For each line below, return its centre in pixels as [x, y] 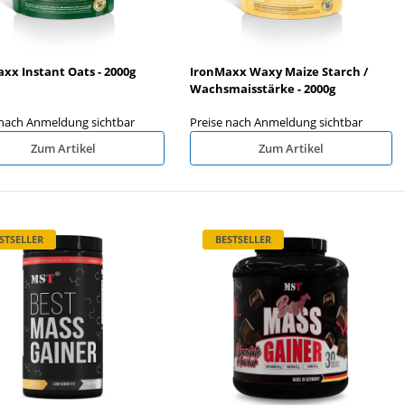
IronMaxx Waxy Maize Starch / [279, 71]
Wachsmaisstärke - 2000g [263, 88]
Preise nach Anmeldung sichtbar [276, 122]
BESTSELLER [243, 239]
